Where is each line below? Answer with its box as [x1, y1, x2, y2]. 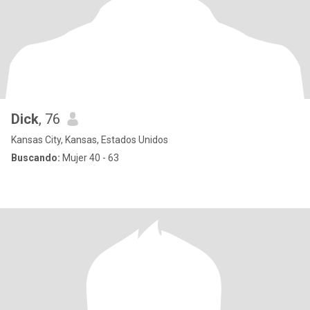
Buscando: [11, 152, 60, 163]
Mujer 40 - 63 [60, 152, 119, 163]
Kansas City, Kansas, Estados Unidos [11, 134, 168, 145]
